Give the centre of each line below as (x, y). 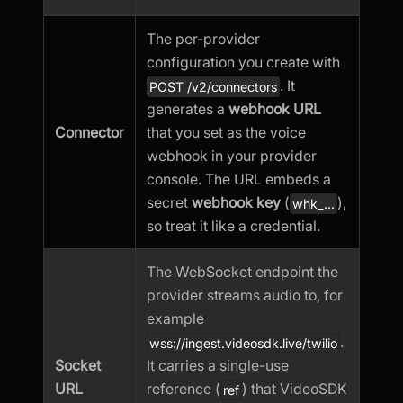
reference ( (184, 388)
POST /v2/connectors (214, 86)
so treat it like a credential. (233, 226)
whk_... (314, 204)
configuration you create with (243, 62)
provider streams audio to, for (245, 295)
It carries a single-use (218, 365)
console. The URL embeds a (239, 179)
